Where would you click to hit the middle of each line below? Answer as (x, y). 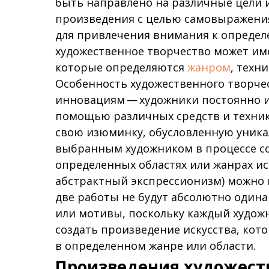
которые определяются (121, 67)
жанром (209, 67)
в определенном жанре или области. (156, 246)
